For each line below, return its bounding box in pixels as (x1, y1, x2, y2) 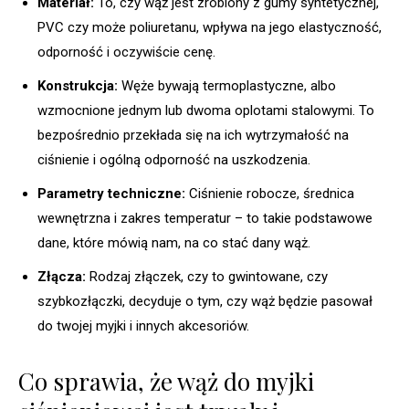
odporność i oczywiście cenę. (37, 43, 215, 60)
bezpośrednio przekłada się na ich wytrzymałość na (37, 126, 349, 143)
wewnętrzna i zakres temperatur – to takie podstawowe (37, 209, 372, 226)
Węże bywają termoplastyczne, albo (118, 77, 336, 94)
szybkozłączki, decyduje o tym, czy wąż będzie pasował (37, 292, 372, 309)
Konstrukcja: (37, 77, 118, 94)
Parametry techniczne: (37, 184, 185, 202)
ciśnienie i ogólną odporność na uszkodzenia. (37, 151, 310, 168)
